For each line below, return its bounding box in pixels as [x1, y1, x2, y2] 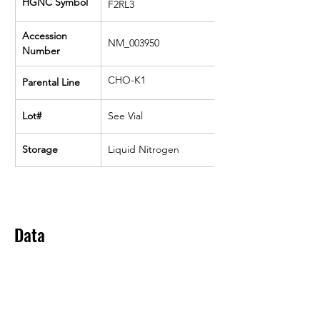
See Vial [108, 109, 143, 122]
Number [22, 44, 60, 57]
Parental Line [22, 76, 80, 89]
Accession [22, 29, 70, 42]
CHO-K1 [108, 74, 146, 86]
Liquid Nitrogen [108, 143, 179, 156]
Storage [22, 143, 58, 156]
